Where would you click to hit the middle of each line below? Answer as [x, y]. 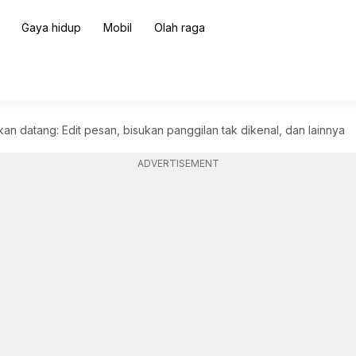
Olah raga [179, 27]
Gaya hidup [51, 27]
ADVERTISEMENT [178, 163]
